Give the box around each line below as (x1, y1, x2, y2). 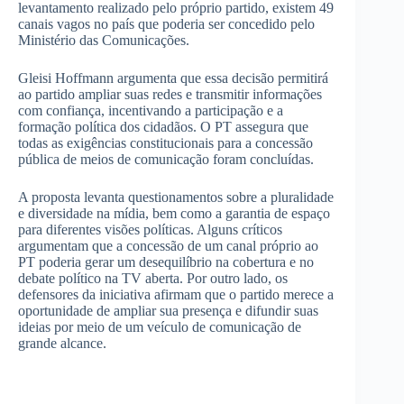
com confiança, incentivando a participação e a (18, 103, 283, 119)
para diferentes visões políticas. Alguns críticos (18, 222, 282, 238)
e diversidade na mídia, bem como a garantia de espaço (18, 206, 330, 222)
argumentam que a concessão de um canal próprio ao (18, 238, 318, 254)
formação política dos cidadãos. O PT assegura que (18, 119, 308, 135)
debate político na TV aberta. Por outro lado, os (18, 271, 288, 287)
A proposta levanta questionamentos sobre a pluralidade (18, 189, 334, 206)
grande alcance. (18, 335, 106, 352)
